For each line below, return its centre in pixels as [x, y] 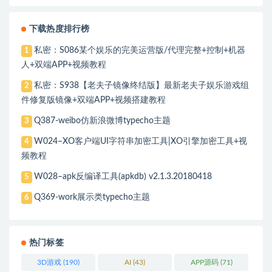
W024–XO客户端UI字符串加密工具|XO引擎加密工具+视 [141, 142]
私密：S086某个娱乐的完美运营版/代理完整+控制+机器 [140, 51]
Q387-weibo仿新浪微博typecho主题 [103, 121]
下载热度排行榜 [59, 29]
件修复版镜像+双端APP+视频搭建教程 [93, 100]
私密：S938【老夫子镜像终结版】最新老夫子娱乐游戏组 [142, 86]
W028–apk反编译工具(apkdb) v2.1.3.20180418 [123, 177]
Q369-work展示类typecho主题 [92, 198]
